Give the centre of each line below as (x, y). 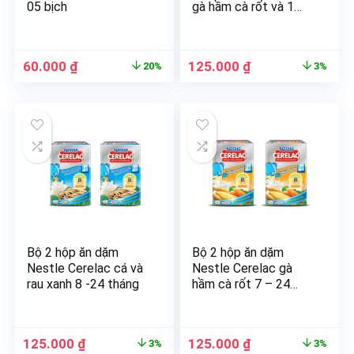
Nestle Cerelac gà (243, 268)
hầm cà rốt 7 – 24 (241, 284)
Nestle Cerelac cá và (85, 268)
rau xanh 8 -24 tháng (83, 284)
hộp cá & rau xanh (241, 23)
